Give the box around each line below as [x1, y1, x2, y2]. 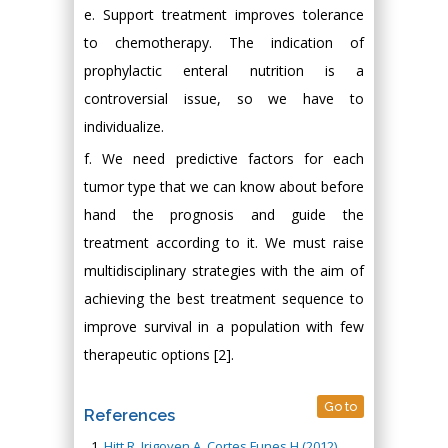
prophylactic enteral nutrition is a [84, 60, 364, 80]
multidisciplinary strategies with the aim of [84, 260, 364, 280]
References [84, 405, 175, 425]
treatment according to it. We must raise [84, 232, 364, 252]
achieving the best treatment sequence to [84, 288, 364, 308]
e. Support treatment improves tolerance [84, 4, 364, 24]
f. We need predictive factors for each [84, 148, 364, 168]
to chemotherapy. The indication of [84, 32, 364, 52]
